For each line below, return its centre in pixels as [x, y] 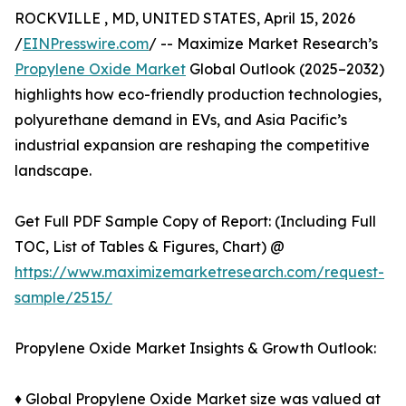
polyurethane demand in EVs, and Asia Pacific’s [181, 120]
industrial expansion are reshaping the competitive [192, 145]
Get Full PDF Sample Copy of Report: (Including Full [195, 222]
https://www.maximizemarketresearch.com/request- [199, 272]
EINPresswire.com [86, 44]
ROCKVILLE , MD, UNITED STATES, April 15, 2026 [185, 19]
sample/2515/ [63, 298]
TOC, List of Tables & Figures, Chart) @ [150, 247]
